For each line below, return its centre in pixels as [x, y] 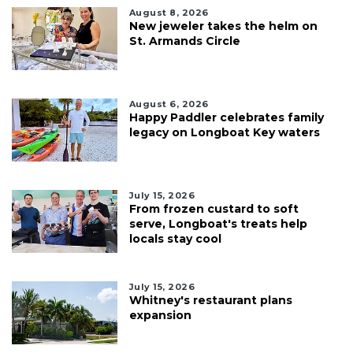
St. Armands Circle [184, 41]
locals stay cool [175, 239]
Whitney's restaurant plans [210, 301]
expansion [160, 316]
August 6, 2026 [169, 104]
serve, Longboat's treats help [218, 224]
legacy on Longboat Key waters [224, 133]
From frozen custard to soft [214, 209]
